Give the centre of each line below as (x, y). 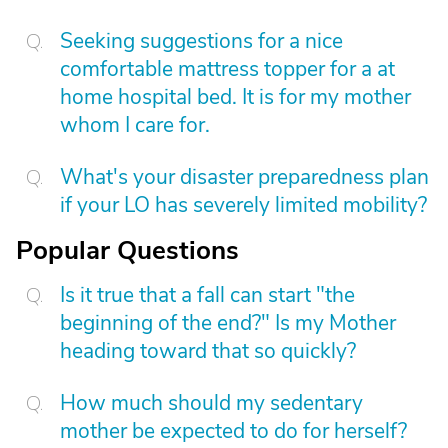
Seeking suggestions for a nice (201, 41)
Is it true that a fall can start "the (207, 295)
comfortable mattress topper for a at (227, 69)
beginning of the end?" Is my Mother (228, 323)
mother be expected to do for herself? (233, 431)
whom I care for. (135, 125)
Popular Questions (127, 250)
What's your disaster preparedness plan (244, 177)
